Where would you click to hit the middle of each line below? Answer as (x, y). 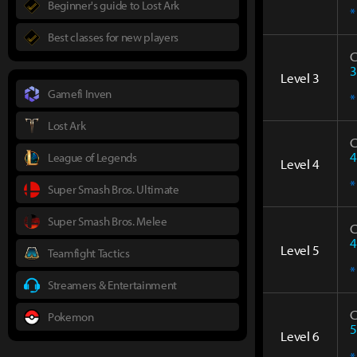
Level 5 (300, 249)
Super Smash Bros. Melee (108, 221)
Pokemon (71, 316)
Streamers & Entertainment (112, 284)
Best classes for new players (114, 37)
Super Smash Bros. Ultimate (114, 189)
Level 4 (300, 163)
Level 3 (300, 77)
